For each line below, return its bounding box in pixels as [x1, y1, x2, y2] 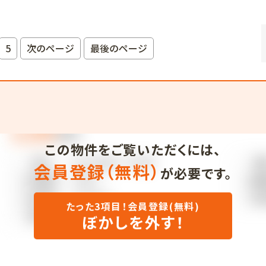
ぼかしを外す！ [81, 211, 185, 234]
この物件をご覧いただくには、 [45, 140, 221, 159]
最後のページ [90, 41, 147, 55]
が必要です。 [160, 163, 233, 183]
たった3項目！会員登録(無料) [66, 199, 200, 214]
